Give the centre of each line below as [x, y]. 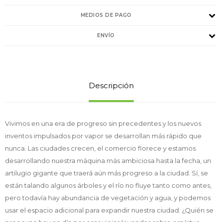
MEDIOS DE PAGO [106, 15]
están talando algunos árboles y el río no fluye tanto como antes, [108, 185]
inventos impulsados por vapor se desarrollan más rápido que [103, 136]
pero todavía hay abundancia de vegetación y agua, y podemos [108, 197]
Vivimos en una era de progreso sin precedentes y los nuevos [103, 123]
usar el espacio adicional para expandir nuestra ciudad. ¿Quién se [109, 210]
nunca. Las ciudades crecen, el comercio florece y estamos [100, 148]
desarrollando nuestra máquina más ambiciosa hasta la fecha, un [108, 160]
